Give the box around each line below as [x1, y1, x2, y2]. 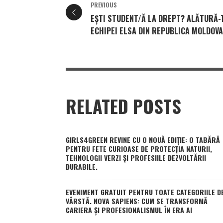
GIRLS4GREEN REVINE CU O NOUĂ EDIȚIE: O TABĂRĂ [66, 134, 220, 145]
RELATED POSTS [66, 92, 181, 119]
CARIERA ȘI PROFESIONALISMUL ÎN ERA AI [66, 204, 192, 215]
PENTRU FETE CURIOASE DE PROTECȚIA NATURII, [66, 143, 212, 154]
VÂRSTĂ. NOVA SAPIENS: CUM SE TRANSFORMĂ [66, 195, 208, 206]
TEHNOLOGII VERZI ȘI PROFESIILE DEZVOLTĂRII [66, 152, 206, 163]
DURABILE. [66, 161, 98, 172]
